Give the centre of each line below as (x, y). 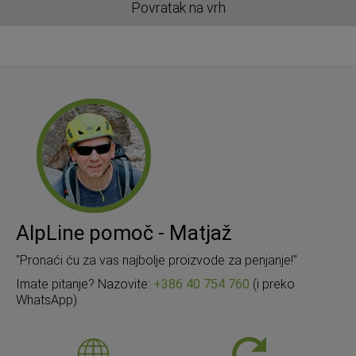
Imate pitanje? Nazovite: (85, 284)
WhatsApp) (46, 300)
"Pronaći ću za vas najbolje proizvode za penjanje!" (157, 261)
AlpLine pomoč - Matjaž (124, 233)
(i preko (272, 284)
